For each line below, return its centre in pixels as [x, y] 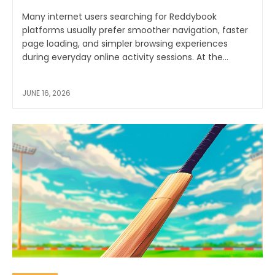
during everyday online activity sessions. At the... [125, 57]
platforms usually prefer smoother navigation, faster [135, 30]
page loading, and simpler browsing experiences [125, 43]
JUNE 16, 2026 [46, 93]
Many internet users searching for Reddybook [119, 16]
